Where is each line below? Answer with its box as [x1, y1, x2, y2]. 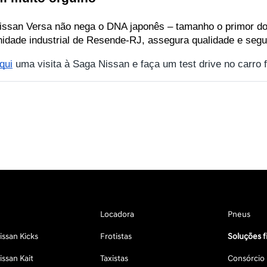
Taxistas [100, 253, 128, 263]
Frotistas [100, 231, 132, 241]
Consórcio [227, 253, 265, 263]
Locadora [100, 209, 134, 219]
